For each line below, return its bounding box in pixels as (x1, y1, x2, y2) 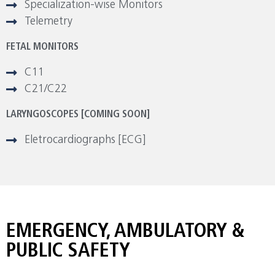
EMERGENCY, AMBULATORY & (6, 222, 245, 242)
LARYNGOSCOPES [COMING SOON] (6, 110, 150, 120)
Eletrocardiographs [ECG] (25, 134, 145, 147)
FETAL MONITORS (6, 42, 79, 53)
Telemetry (25, 16, 72, 28)
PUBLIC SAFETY (6, 242, 130, 262)
